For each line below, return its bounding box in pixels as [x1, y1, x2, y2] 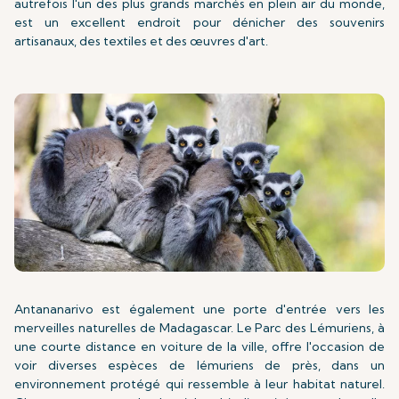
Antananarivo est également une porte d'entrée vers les [14, 301, 385, 317]
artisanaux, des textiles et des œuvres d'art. [14, 33, 268, 49]
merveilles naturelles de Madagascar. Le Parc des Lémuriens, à [14, 320, 385, 336]
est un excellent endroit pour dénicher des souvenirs [14, 14, 385, 30]
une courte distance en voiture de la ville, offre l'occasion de [14, 338, 385, 354]
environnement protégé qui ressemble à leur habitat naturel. [14, 376, 385, 392]
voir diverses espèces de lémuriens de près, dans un [14, 357, 385, 373]
